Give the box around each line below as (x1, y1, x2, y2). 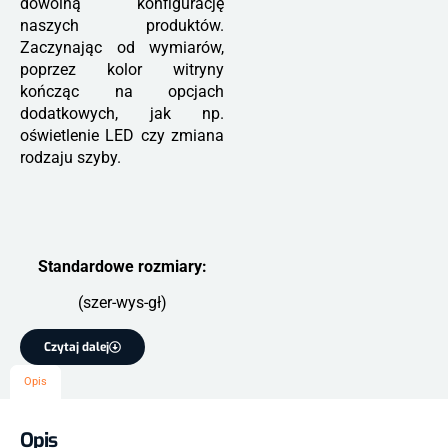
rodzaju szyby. (20, 147, 121, 167)
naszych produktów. (20, 15, 224, 35)
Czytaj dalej (44, 338, 109, 355)
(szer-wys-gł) (77, 293, 167, 313)
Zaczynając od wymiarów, (20, 37, 224, 57)
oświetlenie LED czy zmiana (20, 125, 224, 145)
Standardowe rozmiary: (37, 256, 207, 276)
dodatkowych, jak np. (20, 103, 224, 123)
